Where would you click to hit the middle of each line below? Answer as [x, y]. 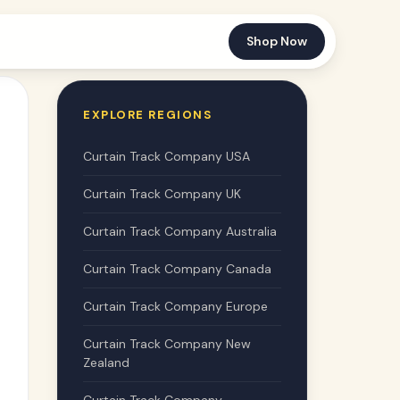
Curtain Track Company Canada [177, 269]
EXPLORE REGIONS [148, 115]
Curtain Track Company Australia [180, 231]
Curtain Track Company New [167, 344]
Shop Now [277, 41]
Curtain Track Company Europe [175, 306]
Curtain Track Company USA [167, 156]
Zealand [106, 362]
